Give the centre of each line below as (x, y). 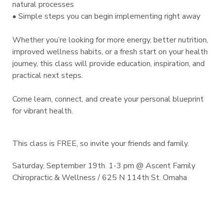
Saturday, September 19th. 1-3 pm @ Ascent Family (104, 166)
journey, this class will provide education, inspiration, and (109, 64)
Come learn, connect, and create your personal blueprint (108, 99)
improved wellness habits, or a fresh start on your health (110, 52)
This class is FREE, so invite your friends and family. (101, 144)
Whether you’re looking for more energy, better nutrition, (110, 40)
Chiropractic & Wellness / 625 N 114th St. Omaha (100, 178)
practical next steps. (48, 76)
